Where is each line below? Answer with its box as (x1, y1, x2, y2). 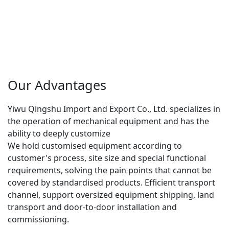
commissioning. (8, 214, 69, 225)
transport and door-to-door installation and (8, 201, 177, 213)
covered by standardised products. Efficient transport (8, 177, 215, 189)
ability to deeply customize (8, 128, 110, 140)
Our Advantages (8, 76, 106, 94)
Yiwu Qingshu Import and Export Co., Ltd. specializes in (8, 103, 220, 115)
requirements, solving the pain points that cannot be (8, 165, 212, 176)
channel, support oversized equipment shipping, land (8, 189, 214, 201)
